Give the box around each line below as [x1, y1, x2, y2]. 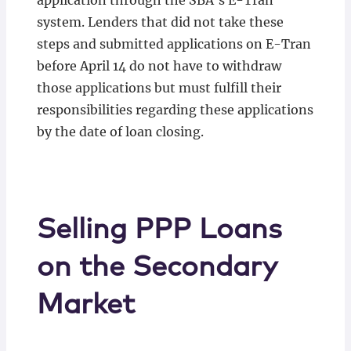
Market [36, 291, 135, 320]
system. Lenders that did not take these [36, 14, 284, 30]
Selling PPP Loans [36, 216, 282, 244]
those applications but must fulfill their [36, 80, 281, 96]
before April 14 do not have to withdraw [36, 58, 281, 74]
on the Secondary [36, 254, 277, 282]
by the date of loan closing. [36, 124, 204, 139]
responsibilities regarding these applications [36, 102, 313, 118]
